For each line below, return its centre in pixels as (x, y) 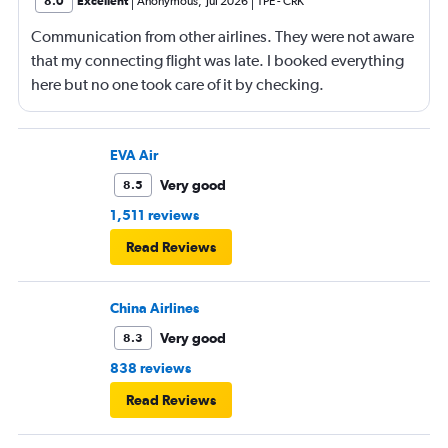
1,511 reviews (154, 215)
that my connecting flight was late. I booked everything (217, 61)
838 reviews (150, 368)
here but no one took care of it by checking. (177, 85)
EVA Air (134, 155)
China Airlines (154, 308)
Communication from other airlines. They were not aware (222, 37)
